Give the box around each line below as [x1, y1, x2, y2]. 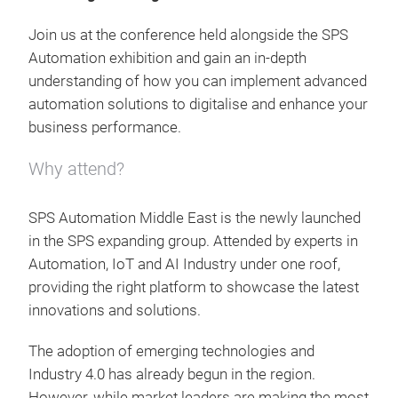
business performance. [28, 119, 181, 136]
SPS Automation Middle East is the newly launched [28, 210, 361, 227]
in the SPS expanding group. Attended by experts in [28, 233, 358, 250]
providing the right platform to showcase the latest [28, 279, 359, 296]
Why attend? [28, 158, 124, 179]
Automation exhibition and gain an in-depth [28, 50, 306, 67]
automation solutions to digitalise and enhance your [28, 96, 368, 113]
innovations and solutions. [28, 302, 201, 319]
